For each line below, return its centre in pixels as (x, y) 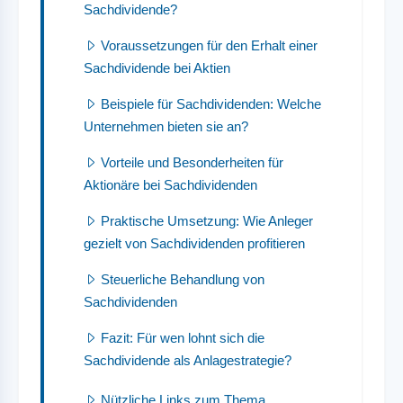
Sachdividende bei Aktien (157, 67)
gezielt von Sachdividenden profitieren (194, 243)
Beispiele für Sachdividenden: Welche (211, 103)
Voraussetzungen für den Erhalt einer (209, 45)
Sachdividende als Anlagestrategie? (188, 360)
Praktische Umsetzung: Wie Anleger (207, 220)
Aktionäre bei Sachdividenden (170, 184)
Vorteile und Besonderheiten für (192, 162)
